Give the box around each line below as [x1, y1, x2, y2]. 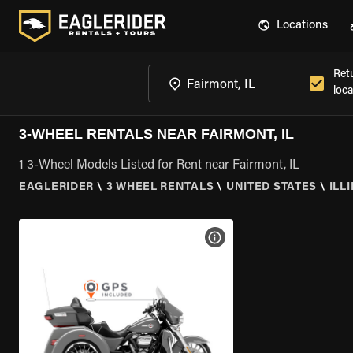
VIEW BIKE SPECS [222, 232, 304, 242]
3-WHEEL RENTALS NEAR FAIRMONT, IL [19, 126, 294, 142]
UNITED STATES [225, 182, 318, 193]
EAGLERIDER [19, 182, 94, 193]
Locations [277, 20, 328, 32]
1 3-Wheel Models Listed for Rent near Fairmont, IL [19, 159, 299, 172]
